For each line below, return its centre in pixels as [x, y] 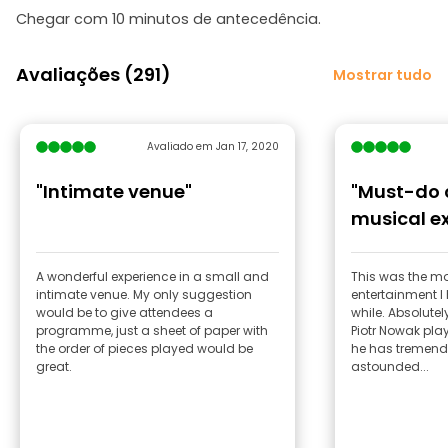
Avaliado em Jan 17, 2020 [213, 146]
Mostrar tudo [382, 74]
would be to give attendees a [124, 312]
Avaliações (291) [93, 74]
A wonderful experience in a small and [152, 276]
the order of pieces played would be [144, 348]
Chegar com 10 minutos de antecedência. [168, 19]
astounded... [390, 366]
